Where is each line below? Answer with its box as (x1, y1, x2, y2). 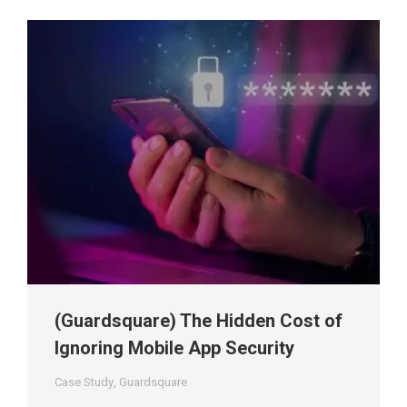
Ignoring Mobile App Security (55, 337, 294, 360)
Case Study (55, 375, 114, 390)
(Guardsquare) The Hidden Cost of (55, 310, 342, 333)
